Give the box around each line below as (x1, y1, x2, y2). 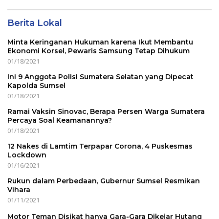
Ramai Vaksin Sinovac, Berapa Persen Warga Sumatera (7, 107, 205, 116)
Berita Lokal (7, 18, 62, 28)
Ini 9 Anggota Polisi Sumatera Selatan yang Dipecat (7, 72, 194, 81)
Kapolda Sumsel (7, 81, 66, 90)
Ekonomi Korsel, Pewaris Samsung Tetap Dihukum (7, 46, 190, 55)
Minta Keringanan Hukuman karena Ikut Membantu (7, 38, 193, 46)
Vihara (7, 185, 30, 194)
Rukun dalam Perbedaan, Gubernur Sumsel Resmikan (7, 176, 200, 185)
